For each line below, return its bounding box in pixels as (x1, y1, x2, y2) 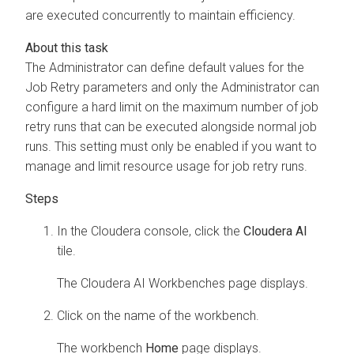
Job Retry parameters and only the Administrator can (25, 79, 319, 95)
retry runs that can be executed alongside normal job (25, 119, 317, 134)
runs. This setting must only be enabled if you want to (25, 138, 317, 154)
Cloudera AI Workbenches (81, 275, 225, 291)
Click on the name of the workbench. (57, 307, 259, 323)
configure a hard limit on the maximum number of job (25, 99, 318, 115)
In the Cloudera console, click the (57, 223, 243, 239)
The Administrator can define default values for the (25, 59, 304, 75)
